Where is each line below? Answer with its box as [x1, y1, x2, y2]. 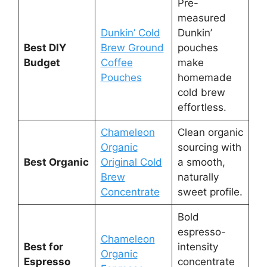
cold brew [177, 86, 225, 98]
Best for [23, 240, 63, 253]
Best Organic [23, 156, 89, 168]
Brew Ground [100, 41, 164, 54]
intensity [177, 240, 218, 253]
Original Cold [100, 156, 162, 168]
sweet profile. [177, 185, 243, 198]
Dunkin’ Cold [100, 26, 160, 39]
